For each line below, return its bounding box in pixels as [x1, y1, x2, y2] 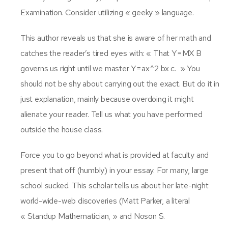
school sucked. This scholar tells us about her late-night [20, 180, 209, 191]
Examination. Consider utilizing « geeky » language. [20, 7, 194, 18]
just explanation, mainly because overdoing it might [20, 93, 194, 104]
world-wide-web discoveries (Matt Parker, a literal [20, 195, 190, 206]
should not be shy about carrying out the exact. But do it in [20, 78, 219, 89]
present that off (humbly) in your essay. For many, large [20, 164, 209, 176]
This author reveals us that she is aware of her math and [20, 32, 211, 43]
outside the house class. [20, 124, 103, 135]
